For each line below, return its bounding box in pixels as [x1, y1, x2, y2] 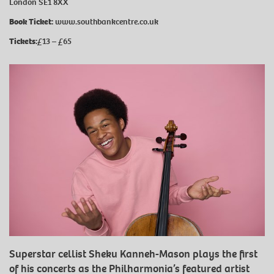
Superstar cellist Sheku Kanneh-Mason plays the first [9, 246, 257, 261]
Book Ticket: [9, 15, 53, 28]
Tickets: [9, 35, 37, 47]
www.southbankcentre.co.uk [55, 15, 158, 28]
